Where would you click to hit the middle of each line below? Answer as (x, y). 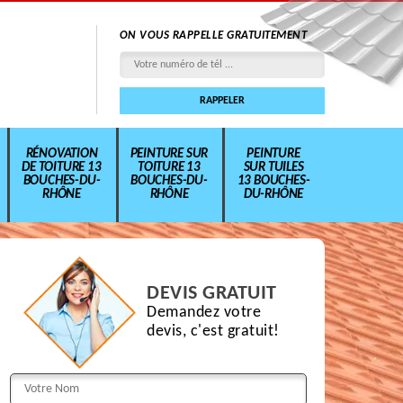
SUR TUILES (273, 168)
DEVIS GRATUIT (212, 294)
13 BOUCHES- (273, 181)
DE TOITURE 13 (62, 168)
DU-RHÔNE (273, 195)
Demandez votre (204, 313)
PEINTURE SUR (169, 154)
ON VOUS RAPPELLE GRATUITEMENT (213, 35)
